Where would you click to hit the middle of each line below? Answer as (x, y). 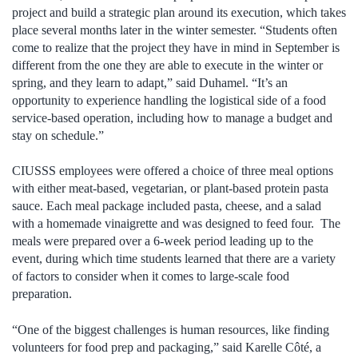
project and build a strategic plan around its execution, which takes (179, 12)
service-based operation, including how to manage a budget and (172, 117)
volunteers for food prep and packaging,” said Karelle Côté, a (167, 347)
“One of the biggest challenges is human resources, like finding (171, 329)
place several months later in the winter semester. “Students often (175, 30)
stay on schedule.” (58, 135)
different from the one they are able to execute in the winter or (167, 65)
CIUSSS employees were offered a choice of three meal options (173, 171)
